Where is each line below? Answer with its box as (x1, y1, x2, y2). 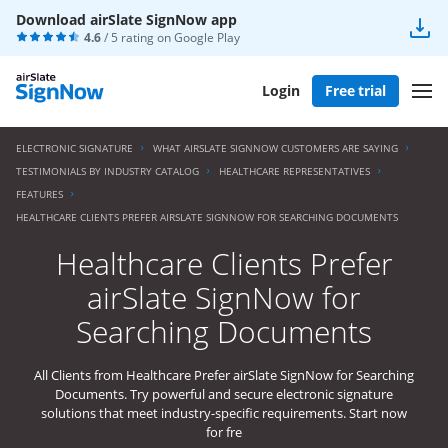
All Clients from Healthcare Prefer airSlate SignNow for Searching (34, 366, 414, 384)
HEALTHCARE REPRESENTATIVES (219, 164, 370, 178)
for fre (206, 423, 242, 441)
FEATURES (16, 187, 63, 201)
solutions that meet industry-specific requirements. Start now (41, 404, 407, 422)
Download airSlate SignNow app (16, 10, 237, 29)
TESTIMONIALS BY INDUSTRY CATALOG (16, 164, 199, 178)
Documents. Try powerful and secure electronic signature (55, 385, 393, 403)
